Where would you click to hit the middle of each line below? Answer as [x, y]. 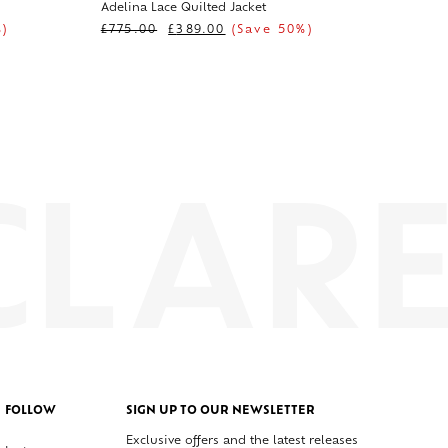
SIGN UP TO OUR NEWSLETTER [220, 411]
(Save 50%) [269, 31]
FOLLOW [30, 411]
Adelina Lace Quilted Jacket [183, 9]
